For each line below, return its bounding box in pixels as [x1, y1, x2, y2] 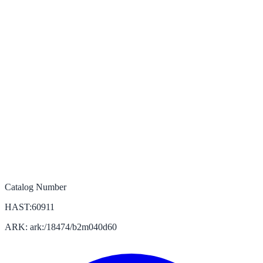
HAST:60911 [5, 201, 55, 212]
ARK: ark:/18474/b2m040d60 [5, 221, 117, 232]
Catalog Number [5, 181, 66, 192]
